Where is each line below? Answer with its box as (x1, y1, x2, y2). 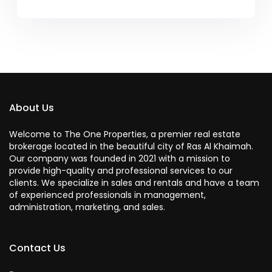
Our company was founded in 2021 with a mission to (9, 152, 231, 165)
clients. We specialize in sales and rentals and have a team (9, 177, 260, 189)
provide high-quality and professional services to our (9, 165, 233, 177)
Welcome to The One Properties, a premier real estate (9, 128, 241, 141)
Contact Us (9, 241, 66, 256)
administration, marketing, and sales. (9, 201, 166, 214)
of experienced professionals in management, (9, 189, 206, 202)
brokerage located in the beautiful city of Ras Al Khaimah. (9, 140, 254, 153)
